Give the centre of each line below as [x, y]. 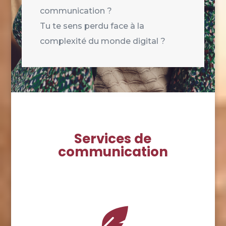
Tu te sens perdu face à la [92, 26]
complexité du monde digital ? [102, 41]
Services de [113, 139]
